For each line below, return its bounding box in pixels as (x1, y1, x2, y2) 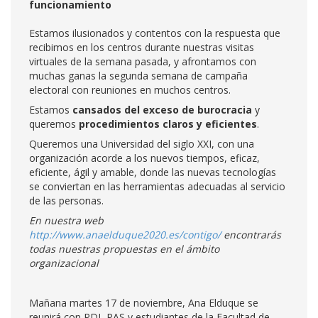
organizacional (29, 256, 99, 270)
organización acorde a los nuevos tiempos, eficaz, (29, 151, 260, 165)
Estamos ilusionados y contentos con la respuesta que (29, 26, 280, 40)
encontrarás (221, 228, 281, 241)
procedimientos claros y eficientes (79, 117, 257, 131)
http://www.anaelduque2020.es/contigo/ (29, 228, 221, 241)
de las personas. (29, 194, 104, 207)
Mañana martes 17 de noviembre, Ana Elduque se (29, 296, 258, 309)
